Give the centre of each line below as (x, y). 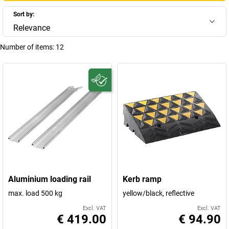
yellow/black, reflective (158, 193)
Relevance (32, 28)
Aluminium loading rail (50, 179)
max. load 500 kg (35, 193)
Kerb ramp (142, 179)
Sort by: (24, 14)
